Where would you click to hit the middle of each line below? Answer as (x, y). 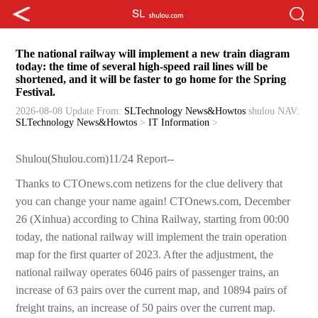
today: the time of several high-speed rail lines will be (142, 67)
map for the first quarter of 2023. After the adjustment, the (145, 255)
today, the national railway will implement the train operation (152, 237)
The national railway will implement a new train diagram (153, 54)
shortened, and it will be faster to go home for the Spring (151, 79)
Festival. (36, 92)
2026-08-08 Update (55, 111)
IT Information (179, 123)
